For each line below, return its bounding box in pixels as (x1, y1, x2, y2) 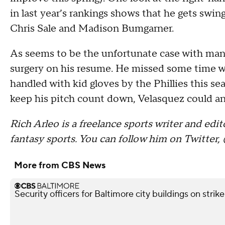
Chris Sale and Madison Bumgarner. (10, 22, 174, 35)
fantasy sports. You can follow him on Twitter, (10, 133, 222, 146)
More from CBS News (14, 160, 105, 171)
